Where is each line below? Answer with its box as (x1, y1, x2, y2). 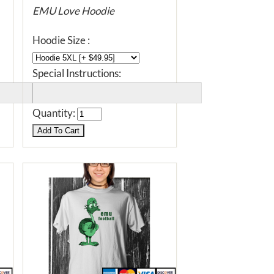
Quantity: (32, 106, 77, 119)
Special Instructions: (32, 67, 121, 80)
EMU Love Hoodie (32, 4, 114, 17)
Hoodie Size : (32, 34, 90, 46)
